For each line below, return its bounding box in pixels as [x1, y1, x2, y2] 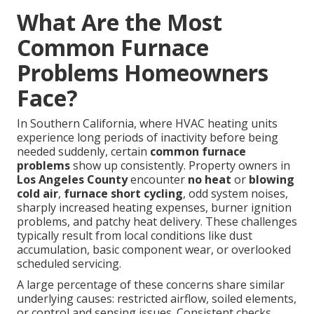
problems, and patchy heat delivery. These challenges [17, 214, 297, 230]
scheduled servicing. [17, 256, 121, 272]
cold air [17, 186, 58, 202]
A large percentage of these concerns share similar [17, 277, 285, 293]
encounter [128, 172, 188, 188]
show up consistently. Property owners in [70, 158, 290, 174]
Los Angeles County [17, 172, 128, 188]
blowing [249, 172, 294, 188]
